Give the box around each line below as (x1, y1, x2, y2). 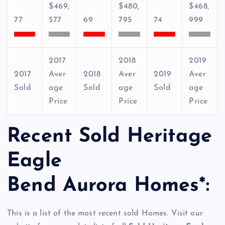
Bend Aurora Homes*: (7, 175, 209, 196)
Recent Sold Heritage (7, 126, 212, 147)
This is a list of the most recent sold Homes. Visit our (7, 209, 203, 218)
